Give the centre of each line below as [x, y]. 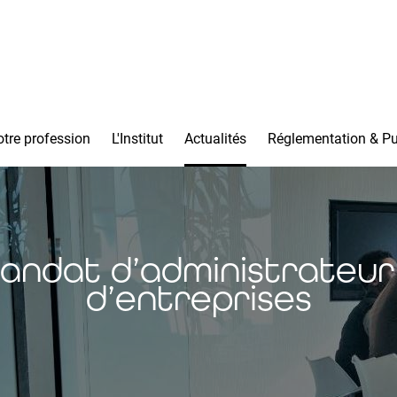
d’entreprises [198, 298]
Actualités [215, 139]
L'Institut [137, 139]
